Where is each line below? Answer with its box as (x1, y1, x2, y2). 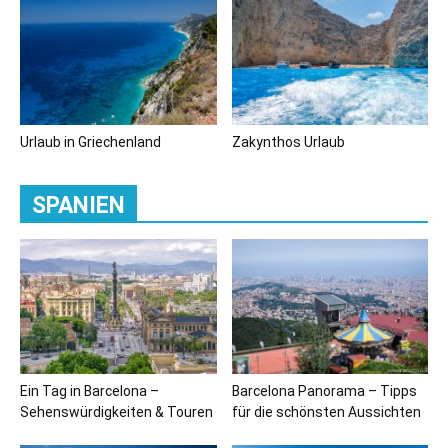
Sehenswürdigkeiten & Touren (20, 403, 213, 420)
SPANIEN (32, 191, 125, 219)
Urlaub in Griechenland (20, 133, 161, 150)
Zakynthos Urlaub (231, 133, 345, 150)
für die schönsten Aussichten (231, 403, 421, 420)
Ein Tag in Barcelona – (20, 382, 159, 399)
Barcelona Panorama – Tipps (231, 382, 417, 399)
